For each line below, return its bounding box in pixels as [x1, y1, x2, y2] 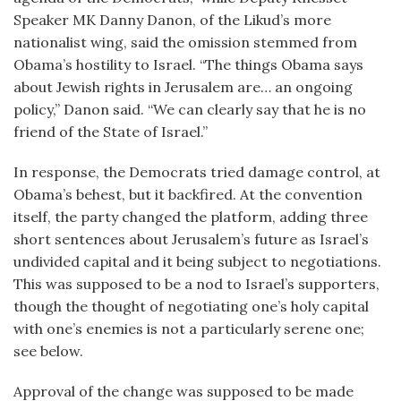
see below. [13, 342, 83, 360]
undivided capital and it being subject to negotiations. [13, 252, 381, 270]
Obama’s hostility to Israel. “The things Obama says [13, 55, 363, 73]
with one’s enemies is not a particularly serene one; [13, 320, 364, 337]
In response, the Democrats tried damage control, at [13, 163, 380, 181]
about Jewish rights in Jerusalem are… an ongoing [13, 78, 353, 96]
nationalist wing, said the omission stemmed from [13, 33, 357, 51]
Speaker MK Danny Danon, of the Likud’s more [13, 11, 331, 29]
